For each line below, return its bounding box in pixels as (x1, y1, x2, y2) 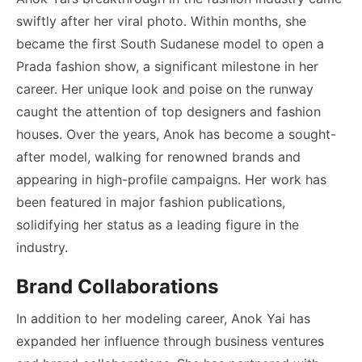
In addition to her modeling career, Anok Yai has (16, 309, 310, 326)
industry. (16, 238, 68, 255)
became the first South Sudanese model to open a (16, 35, 324, 52)
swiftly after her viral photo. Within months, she (16, 12, 306, 29)
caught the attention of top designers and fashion (16, 103, 321, 120)
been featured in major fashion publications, (16, 193, 285, 210)
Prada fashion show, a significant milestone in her (16, 57, 318, 74)
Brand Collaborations (16, 274, 218, 298)
